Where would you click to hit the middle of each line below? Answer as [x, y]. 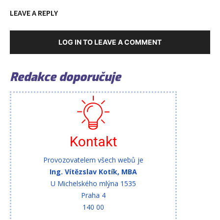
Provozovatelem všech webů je [93, 160]
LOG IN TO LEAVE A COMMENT [110, 42]
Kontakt [93, 142]
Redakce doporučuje [65, 77]
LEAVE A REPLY [34, 13]
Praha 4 [93, 195]
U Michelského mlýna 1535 [93, 184]
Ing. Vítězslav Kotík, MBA [93, 172]
